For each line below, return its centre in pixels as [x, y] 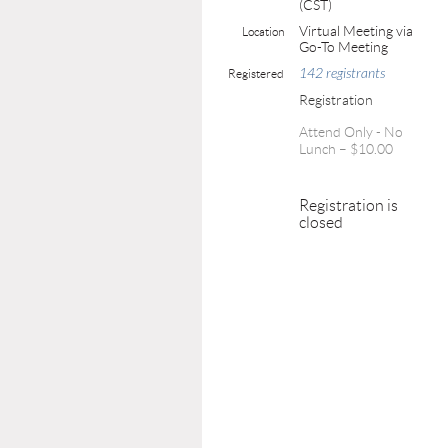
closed [321, 222]
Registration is [348, 205]
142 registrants [342, 73]
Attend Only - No [351, 132]
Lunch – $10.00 [346, 149]
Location [263, 31]
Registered [256, 73]
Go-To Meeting [343, 47]
